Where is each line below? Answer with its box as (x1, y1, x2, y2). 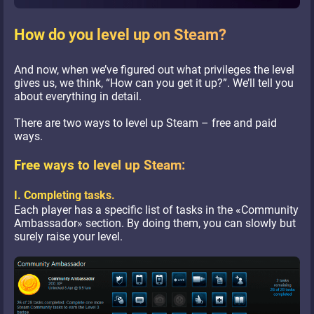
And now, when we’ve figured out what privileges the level (14, 62, 294, 76)
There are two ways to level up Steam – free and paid (14, 116, 277, 130)
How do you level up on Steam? (14, 25, 226, 43)
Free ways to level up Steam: (14, 156, 185, 173)
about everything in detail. (14, 89, 142, 103)
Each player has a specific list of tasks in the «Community (14, 203, 299, 217)
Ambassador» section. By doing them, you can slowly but (14, 216, 296, 230)
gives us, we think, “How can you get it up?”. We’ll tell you (14, 76, 294, 90)
